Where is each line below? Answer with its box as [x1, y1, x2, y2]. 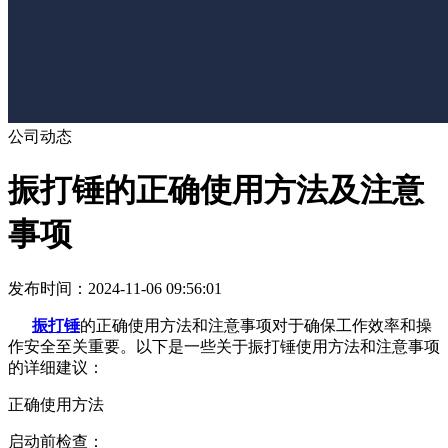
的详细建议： [8, 358, 104, 376]
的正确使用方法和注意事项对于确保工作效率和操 [80, 316, 432, 334]
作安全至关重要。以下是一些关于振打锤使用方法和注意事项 [8, 337, 440, 355]
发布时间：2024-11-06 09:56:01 [8, 279, 222, 297]
